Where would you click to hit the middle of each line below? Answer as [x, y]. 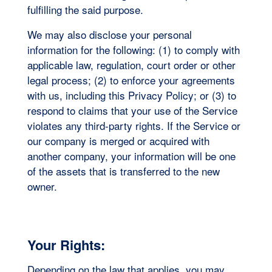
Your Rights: [68, 244]
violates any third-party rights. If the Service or [134, 125]
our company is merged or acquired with [118, 140]
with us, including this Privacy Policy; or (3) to [131, 95]
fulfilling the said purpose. [87, 9]
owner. [43, 186]
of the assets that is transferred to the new [123, 171]
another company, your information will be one [131, 155]
